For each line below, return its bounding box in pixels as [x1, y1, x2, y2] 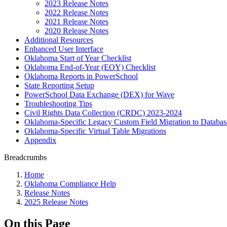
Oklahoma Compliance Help [24, 179, 116, 188]
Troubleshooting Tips [24, 99, 92, 108]
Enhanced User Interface [24, 45, 103, 53]
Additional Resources [24, 35, 93, 44]
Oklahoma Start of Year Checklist [24, 54, 131, 62]
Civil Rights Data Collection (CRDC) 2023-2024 [24, 108, 182, 117]
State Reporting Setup [24, 81, 94, 90]
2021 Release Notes [45, 17, 108, 26]
